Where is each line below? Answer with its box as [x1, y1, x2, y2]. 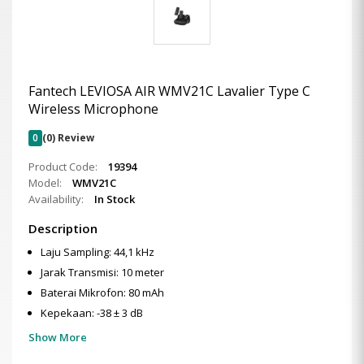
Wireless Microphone [28, 100, 158, 118]
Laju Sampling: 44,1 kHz [41, 245, 154, 259]
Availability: [28, 192, 86, 206]
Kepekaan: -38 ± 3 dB [41, 305, 143, 320]
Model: [28, 175, 64, 190]
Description [28, 220, 97, 236]
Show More [28, 330, 87, 344]
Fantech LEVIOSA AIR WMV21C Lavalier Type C [28, 82, 310, 100]
